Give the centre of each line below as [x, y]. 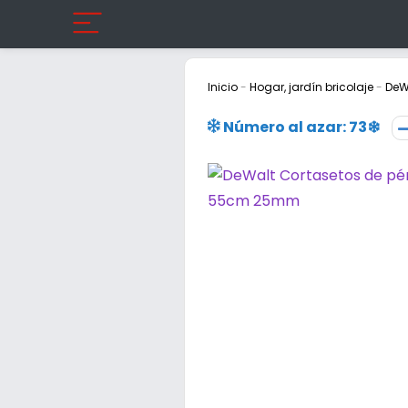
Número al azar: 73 [294, 127]
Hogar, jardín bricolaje [311, 87]
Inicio [223, 87]
